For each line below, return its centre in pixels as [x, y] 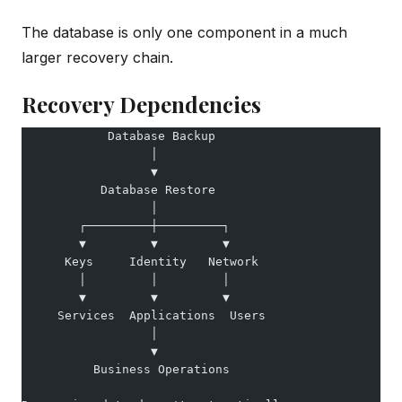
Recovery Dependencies [141, 104]
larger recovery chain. [97, 57]
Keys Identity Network [140, 261]
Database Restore [118, 189]
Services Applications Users [144, 315]
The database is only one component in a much [184, 32]
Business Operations [126, 369]
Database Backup [118, 135]
